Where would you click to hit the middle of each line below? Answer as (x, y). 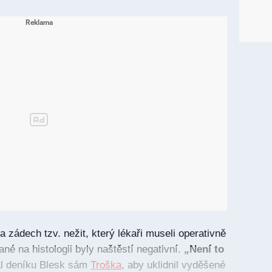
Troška (106, 265)
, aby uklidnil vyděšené (173, 265)
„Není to (202, 249)
